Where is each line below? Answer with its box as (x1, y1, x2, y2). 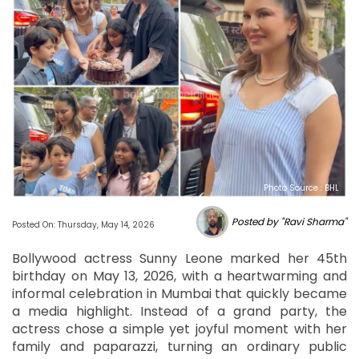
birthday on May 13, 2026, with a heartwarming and (12, 266, 347, 285)
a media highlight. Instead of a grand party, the (12, 301, 347, 321)
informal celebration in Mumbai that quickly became (12, 284, 347, 303)
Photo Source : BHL (264, 181, 339, 194)
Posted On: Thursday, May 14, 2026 (12, 218, 155, 231)
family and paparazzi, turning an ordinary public (12, 337, 347, 356)
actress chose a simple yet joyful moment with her (12, 319, 347, 338)
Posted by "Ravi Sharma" (232, 214, 347, 228)
